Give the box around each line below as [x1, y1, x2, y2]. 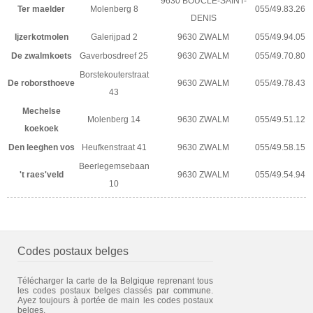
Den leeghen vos [8, 142, 75, 152]
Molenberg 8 [89, 3, 138, 14]
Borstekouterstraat [79, 69, 149, 80]
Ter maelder [17, 3, 65, 14]
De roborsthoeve [8, 78, 75, 88]
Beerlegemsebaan [78, 161, 150, 171]
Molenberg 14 [87, 114, 140, 124]
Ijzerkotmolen [14, 31, 68, 42]
